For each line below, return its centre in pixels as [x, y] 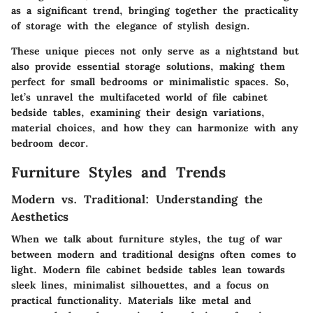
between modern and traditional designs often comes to [154, 255]
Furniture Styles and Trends [118, 172]
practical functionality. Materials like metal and [131, 301]
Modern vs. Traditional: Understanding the [137, 199]
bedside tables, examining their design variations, [138, 112]
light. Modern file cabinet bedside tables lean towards [148, 270]
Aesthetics [40, 217]
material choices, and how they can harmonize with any [155, 128]
